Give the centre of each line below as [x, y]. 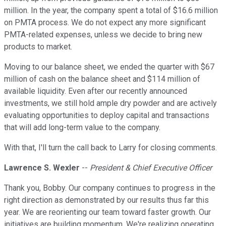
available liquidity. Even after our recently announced [96, 91]
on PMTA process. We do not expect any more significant [105, 23]
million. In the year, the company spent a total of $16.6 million [111, 11]
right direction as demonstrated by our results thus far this [106, 200]
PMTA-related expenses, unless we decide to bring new [103, 35]
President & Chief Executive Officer [151, 168]
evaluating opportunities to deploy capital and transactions [107, 116]
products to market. [38, 47]
